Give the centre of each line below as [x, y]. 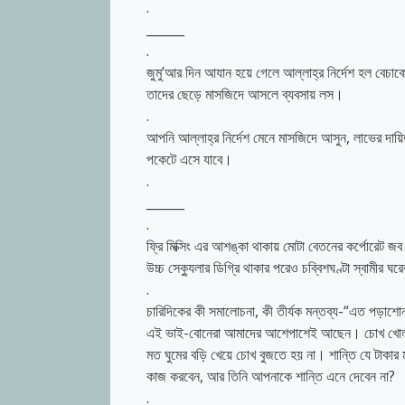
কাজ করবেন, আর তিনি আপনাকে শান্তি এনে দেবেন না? [271, 377]
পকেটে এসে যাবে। [189, 160]
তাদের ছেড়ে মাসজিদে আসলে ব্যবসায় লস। [245, 94]
